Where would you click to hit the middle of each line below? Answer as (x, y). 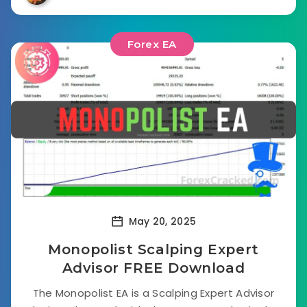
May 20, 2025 (161, 221)
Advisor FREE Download (153, 268)
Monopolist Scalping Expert (153, 249)
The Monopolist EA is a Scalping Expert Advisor (153, 293)
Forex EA (152, 44)
